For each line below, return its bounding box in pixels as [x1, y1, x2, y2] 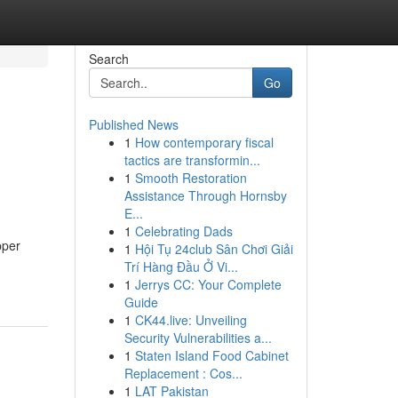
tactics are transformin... [123, 151, 260, 169]
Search [88, 50, 129, 68]
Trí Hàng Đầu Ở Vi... [123, 258, 238, 275]
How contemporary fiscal [134, 133, 274, 151]
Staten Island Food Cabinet [134, 346, 289, 364]
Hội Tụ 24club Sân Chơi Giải [134, 240, 293, 258]
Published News [88, 115, 179, 133]
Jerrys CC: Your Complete [134, 275, 282, 293]
